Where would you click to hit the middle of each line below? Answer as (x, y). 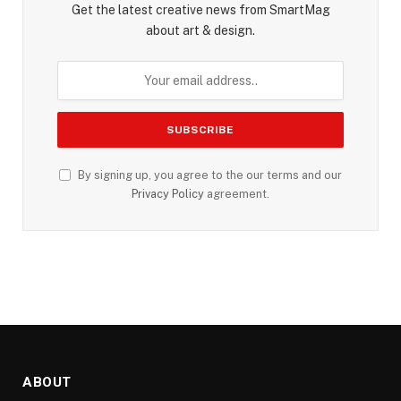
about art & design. (200, 30)
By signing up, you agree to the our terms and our (209, 175)
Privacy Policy (168, 193)
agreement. (237, 193)
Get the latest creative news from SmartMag (200, 9)
